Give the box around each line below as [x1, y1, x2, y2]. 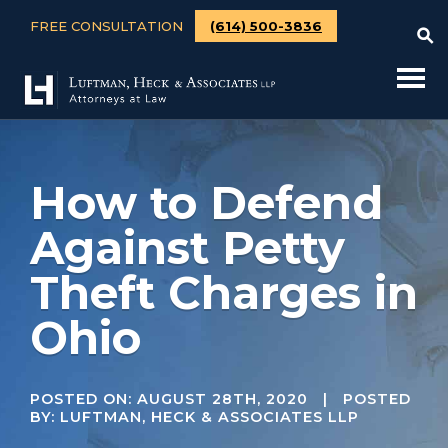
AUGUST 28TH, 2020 [137, 390, 308, 408]
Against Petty [30, 220, 345, 275]
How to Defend [30, 175, 383, 230]
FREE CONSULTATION [30, 17, 187, 34]
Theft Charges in [30, 265, 418, 320]
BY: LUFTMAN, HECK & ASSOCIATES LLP [30, 408, 359, 426]
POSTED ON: [30, 390, 137, 408]
